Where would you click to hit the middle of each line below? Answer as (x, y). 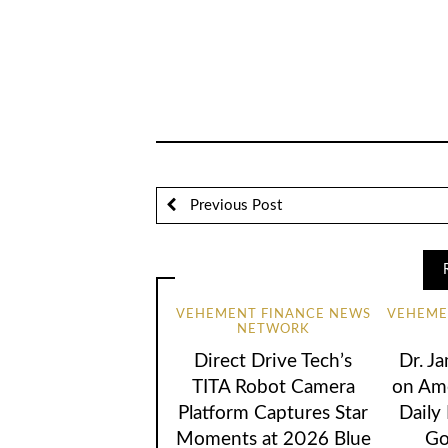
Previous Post (233, 205)
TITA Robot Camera (273, 387)
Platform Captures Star (273, 413)
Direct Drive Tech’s (273, 361)
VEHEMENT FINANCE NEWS (273, 315)
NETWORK (273, 330)
